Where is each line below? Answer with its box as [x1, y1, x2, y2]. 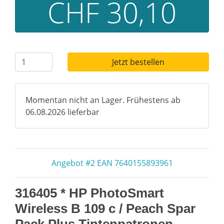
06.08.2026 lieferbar [25, 106, 99, 117]
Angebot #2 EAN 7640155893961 [51, 157, 173, 168]
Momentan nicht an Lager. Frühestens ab [25, 94, 180, 105]
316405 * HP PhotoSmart [15, 185, 164, 200]
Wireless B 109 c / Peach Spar [15, 201, 195, 216]
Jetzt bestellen [111, 56, 164, 67]
